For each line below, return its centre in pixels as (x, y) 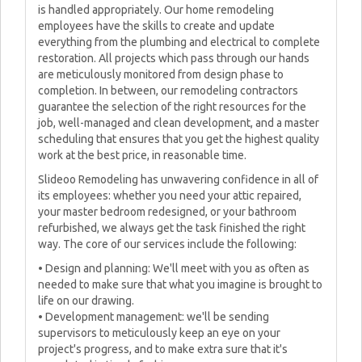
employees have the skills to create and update (156, 26)
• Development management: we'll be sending (154, 317)
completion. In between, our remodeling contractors (168, 90)
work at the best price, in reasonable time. (142, 155)
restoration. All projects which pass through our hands (174, 58)
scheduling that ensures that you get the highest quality (179, 139)
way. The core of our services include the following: (167, 244)
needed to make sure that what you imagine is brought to (180, 284)
